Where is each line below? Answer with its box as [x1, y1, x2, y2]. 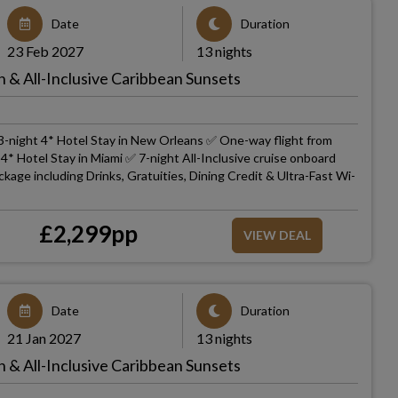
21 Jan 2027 [7, 330, 82, 346]
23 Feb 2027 [7, 43, 84, 60]
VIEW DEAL [243, 227, 311, 243]
